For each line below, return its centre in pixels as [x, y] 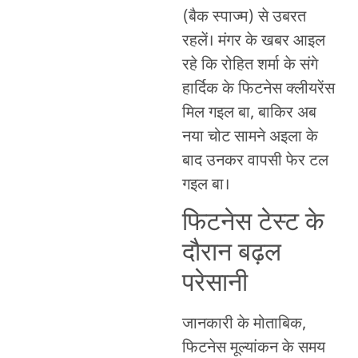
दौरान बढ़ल [231, 255]
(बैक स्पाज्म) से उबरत [244, 18]
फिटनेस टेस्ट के [253, 224]
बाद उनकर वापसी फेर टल [255, 162]
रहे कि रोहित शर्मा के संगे [250, 66]
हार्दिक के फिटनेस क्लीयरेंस [258, 90]
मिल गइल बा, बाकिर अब [249, 114]
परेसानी [215, 285]
